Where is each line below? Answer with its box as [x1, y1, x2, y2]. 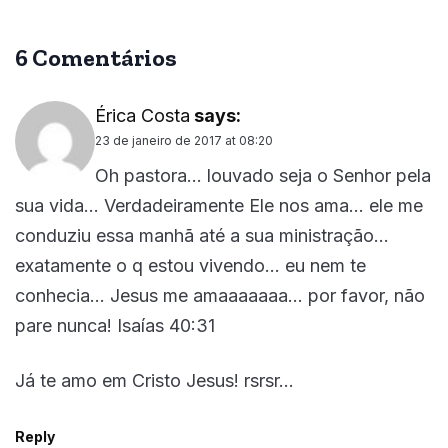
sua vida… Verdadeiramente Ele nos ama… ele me [15, 195, 423, 217]
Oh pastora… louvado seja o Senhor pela [95, 165, 431, 187]
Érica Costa [95, 105, 190, 127]
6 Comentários [15, 43, 177, 73]
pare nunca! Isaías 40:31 [15, 315, 215, 337]
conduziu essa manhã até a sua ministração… [15, 225, 389, 247]
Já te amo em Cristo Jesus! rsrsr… [15, 370, 294, 392]
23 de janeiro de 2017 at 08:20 [95, 133, 273, 149]
